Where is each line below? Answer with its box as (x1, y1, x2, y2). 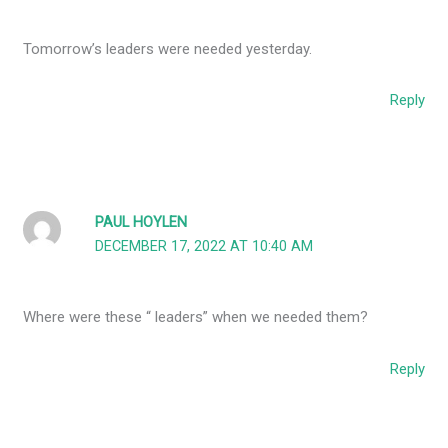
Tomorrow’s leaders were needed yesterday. (23, 40, 313, 59)
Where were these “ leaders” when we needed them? (23, 308, 369, 327)
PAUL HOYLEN (95, 213, 188, 231)
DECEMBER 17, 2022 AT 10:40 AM (95, 237, 314, 255)
